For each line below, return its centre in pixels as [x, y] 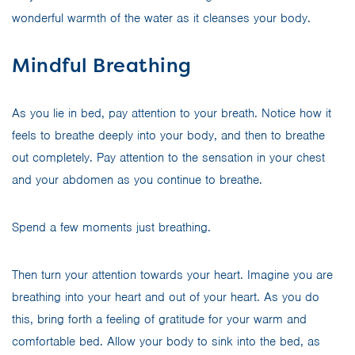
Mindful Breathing [102, 65]
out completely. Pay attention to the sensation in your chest [168, 157]
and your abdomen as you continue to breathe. [137, 179]
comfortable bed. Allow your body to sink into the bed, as [166, 341]
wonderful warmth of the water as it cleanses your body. [161, 18]
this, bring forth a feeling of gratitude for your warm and [159, 319]
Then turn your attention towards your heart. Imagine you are [172, 275]
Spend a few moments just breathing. [111, 227]
